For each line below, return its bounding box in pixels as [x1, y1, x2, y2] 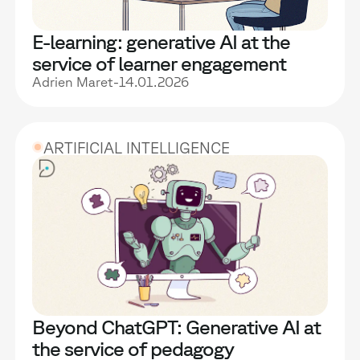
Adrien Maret [32, 74, 114, 90]
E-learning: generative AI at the [32, 30, 291, 54]
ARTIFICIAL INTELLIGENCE [43, 139, 231, 157]
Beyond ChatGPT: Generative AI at [32, 314, 321, 338]
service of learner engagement [32, 51, 287, 76]
